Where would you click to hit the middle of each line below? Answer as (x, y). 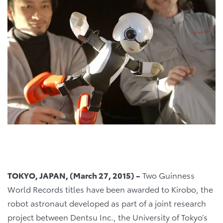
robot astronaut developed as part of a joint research (107, 203)
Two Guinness (167, 175)
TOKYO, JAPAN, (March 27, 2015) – (74, 175)
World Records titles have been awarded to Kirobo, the (110, 189)
